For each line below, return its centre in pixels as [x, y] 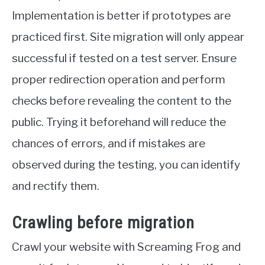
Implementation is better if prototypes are [121, 15]
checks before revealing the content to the [122, 101]
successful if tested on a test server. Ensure [124, 58]
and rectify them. [56, 186]
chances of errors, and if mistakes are [109, 143]
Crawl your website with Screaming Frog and [126, 247]
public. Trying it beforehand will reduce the [119, 122]
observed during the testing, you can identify [126, 164]
